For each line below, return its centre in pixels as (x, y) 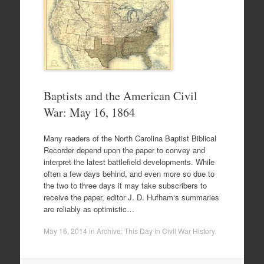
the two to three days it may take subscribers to (125, 185)
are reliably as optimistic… (89, 209)
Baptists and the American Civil (120, 96)
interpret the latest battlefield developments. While (129, 161)
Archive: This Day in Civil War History (155, 231)
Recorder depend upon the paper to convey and (124, 150)
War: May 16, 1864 (89, 113)
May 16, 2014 (65, 231)
